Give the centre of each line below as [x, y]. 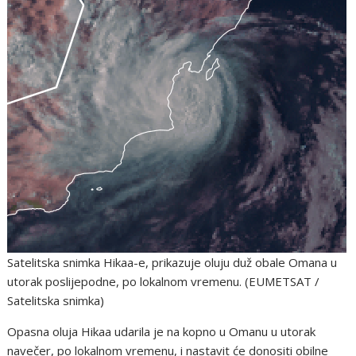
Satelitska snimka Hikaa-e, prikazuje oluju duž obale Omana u [172, 262]
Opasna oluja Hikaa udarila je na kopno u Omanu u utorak [162, 331]
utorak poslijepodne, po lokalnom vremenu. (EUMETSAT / [164, 281]
